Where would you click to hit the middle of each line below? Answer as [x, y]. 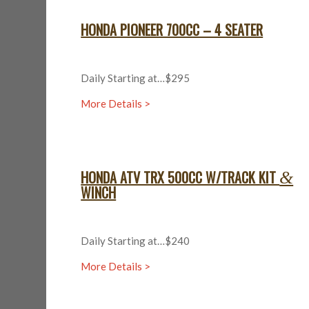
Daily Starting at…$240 [136, 241]
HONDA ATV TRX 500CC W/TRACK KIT [180, 178]
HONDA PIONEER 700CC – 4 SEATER [172, 30]
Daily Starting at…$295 [136, 78]
